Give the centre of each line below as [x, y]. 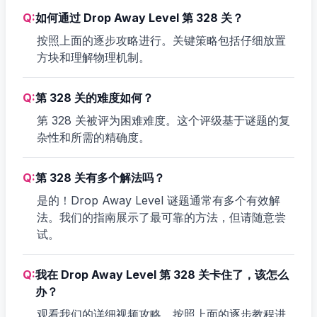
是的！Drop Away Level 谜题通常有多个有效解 [158, 200]
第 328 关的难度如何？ [94, 97]
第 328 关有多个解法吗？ [100, 177]
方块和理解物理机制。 [93, 57]
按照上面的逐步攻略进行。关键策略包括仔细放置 [161, 40]
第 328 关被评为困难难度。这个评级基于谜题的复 [163, 120]
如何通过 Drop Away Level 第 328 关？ [139, 17]
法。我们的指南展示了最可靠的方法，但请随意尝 [161, 217]
